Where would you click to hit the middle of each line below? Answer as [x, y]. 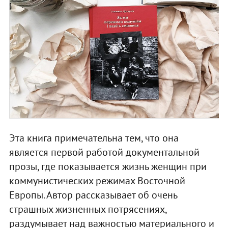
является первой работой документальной [104, 152]
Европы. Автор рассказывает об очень [93, 195]
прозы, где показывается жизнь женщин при [108, 166]
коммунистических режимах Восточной [97, 180]
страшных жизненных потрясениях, [88, 209]
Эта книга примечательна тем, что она [94, 138]
